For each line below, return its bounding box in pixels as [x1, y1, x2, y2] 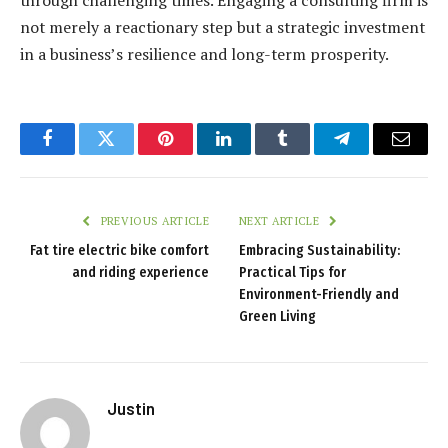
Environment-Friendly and [239, 285, 399, 303]
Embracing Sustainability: [239, 241, 400, 259]
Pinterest [163, 144, 227, 163]
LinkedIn [222, 144, 289, 163]
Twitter [104, 144, 157, 163]
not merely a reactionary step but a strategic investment [20, 15, 425, 38]
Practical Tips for [239, 263, 346, 281]
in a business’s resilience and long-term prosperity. [20, 42, 389, 65]
